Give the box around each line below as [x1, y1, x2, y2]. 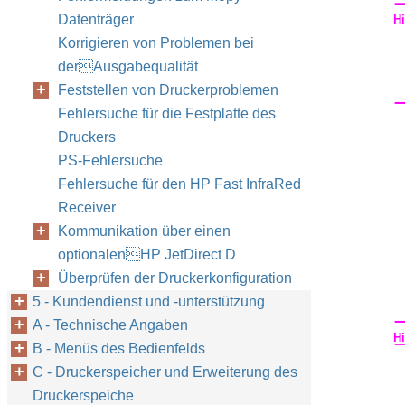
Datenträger [58, 12, 134, 27]
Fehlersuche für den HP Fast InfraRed [58, 176, 301, 192]
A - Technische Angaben [33, 317, 188, 333]
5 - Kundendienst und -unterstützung [33, 294, 265, 309]
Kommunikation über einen [58, 223, 231, 239]
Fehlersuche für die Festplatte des [58, 106, 276, 121]
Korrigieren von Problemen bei [58, 35, 254, 51]
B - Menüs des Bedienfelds [33, 341, 205, 356]
